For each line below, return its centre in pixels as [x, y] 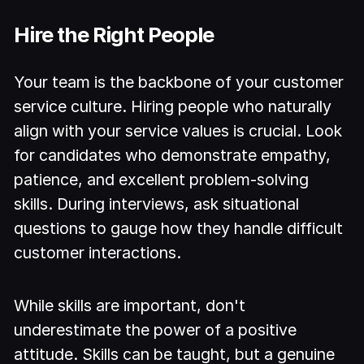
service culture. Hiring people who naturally [173, 107]
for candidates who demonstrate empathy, [173, 156]
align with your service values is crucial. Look [178, 131]
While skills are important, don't [130, 305]
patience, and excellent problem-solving [162, 180]
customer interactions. [98, 253]
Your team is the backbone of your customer [179, 82]
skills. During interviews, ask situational [157, 204]
